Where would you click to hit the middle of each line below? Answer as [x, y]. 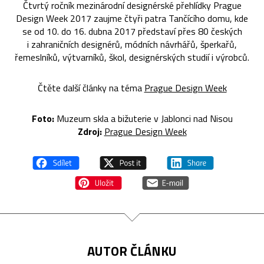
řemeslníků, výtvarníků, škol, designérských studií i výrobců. [132, 57]
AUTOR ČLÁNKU [132, 251]
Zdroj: [90, 131]
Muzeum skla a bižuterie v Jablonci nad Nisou [143, 118]
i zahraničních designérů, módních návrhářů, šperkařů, [132, 44]
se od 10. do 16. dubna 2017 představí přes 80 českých [132, 31]
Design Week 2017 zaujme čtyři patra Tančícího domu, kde [132, 18]
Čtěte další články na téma [91, 88]
